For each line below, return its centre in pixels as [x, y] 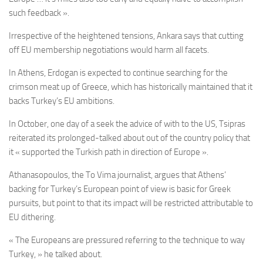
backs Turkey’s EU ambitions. [62, 101]
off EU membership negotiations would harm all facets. [109, 50]
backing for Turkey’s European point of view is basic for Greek [120, 189]
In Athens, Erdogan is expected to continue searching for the [118, 73]
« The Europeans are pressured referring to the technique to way [127, 240]
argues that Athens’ [189, 175]
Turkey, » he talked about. [55, 254]
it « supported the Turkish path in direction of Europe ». [109, 152]
